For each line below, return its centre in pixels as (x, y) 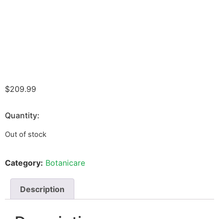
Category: (24, 163)
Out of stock (26, 135)
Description (43, 189)
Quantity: (22, 116)
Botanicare (65, 163)
